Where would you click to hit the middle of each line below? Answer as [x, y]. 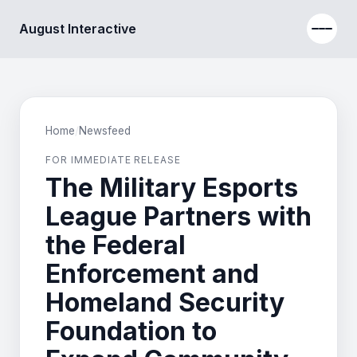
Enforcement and [152, 274]
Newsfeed [105, 131]
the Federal [116, 245]
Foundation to [131, 331]
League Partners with [178, 216]
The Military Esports [172, 188]
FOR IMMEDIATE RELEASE [114, 160]
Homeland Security [165, 302]
